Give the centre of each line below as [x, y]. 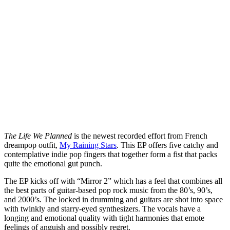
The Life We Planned [38, 136]
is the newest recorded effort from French [140, 136]
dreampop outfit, [32, 145]
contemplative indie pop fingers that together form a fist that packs [111, 154]
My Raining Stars [88, 145]
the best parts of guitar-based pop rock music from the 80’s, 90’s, [108, 190]
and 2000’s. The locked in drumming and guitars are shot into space [113, 199]
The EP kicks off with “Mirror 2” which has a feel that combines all [113, 181]
